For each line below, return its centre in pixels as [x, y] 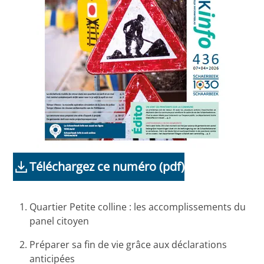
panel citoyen [60, 221]
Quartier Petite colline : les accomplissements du [138, 207]
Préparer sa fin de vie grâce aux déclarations [128, 245]
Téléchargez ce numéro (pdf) [107, 167]
